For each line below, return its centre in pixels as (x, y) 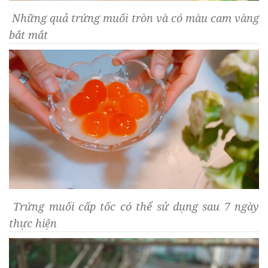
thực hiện (33, 223)
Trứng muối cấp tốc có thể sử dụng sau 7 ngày (134, 207)
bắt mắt (28, 35)
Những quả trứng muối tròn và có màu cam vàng (134, 18)
